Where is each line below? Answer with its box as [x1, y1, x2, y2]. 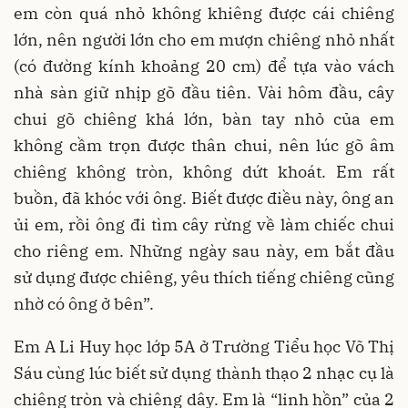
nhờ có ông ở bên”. [14, 293, 154, 315]
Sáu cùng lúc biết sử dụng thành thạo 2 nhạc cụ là [14, 362, 394, 384]
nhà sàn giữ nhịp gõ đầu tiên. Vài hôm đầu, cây [14, 82, 394, 104]
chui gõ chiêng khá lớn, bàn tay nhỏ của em [14, 108, 394, 130]
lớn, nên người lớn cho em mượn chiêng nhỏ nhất [14, 29, 394, 51]
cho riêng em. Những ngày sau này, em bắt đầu [14, 240, 394, 262]
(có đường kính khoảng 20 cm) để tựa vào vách [14, 56, 394, 77]
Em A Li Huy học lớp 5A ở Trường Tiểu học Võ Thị [14, 336, 394, 358]
